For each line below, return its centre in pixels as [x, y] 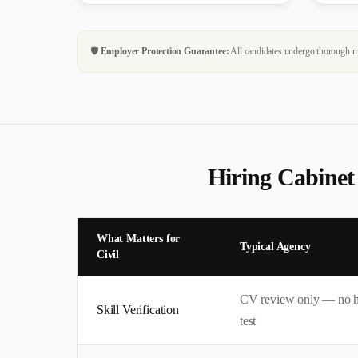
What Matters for [139, 238]
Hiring [242, 177]
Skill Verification [138, 309]
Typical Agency [275, 246]
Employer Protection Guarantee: [165, 51]
